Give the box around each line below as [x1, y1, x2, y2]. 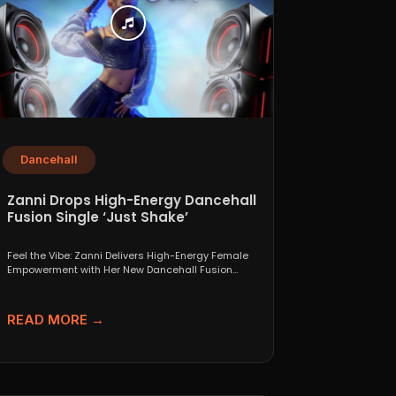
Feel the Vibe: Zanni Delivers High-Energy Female [6, 247, 248, 263]
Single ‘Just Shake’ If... [6, 276, 113, 291]
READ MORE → [6, 310, 104, 328]
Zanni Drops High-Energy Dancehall [6, 190, 256, 209]
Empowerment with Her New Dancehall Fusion [6, 262, 232, 277]
